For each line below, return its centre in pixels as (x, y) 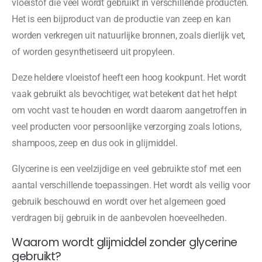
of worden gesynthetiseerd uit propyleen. (93, 52)
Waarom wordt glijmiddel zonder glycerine (125, 243)
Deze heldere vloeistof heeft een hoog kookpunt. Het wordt (129, 78)
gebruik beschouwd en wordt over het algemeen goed (119, 202)
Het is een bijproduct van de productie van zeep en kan (121, 19)
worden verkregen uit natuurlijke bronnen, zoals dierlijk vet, (129, 36)
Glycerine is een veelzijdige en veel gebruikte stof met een (127, 169)
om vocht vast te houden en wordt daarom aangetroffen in (130, 111)
